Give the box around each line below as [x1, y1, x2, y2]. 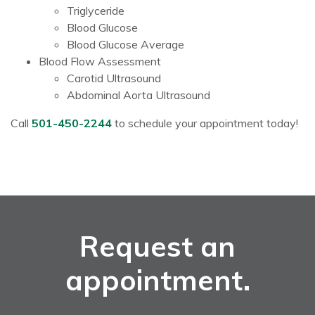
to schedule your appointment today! [112, 116, 298, 131]
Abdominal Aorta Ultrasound [67, 88, 210, 103]
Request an [79, 229, 236, 264]
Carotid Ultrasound [67, 71, 161, 86]
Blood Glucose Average [67, 37, 184, 52]
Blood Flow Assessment [39, 54, 161, 69]
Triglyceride [67, 4, 124, 18]
